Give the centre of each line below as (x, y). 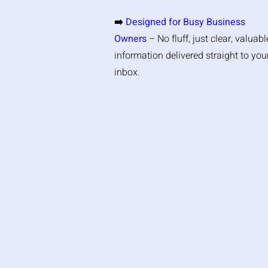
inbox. (127, 72)
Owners (130, 39)
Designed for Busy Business (185, 22)
